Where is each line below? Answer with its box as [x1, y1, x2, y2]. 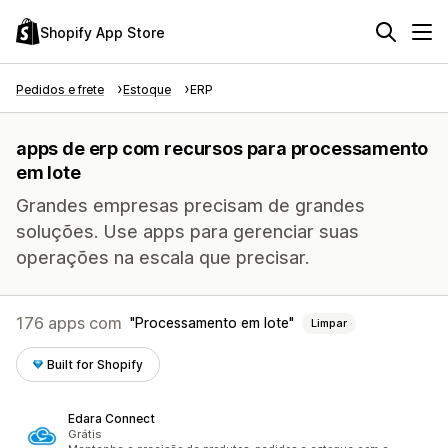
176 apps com [16, 313, 122, 333]
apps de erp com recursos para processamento [16, 138, 429, 159]
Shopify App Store [40, 23, 165, 41]
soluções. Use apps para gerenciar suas [16, 221, 359, 242]
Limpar [311, 316, 347, 330]
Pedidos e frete [16, 82, 104, 97]
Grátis [68, 427, 101, 441]
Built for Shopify [47, 357, 144, 372]
